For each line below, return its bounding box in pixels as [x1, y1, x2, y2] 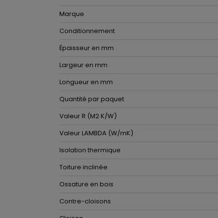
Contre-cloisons [59, 197, 111, 206]
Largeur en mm [59, 60, 108, 70]
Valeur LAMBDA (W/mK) [59, 128, 133, 138]
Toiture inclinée [59, 163, 108, 172]
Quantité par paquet [59, 94, 124, 104]
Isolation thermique [59, 145, 121, 155]
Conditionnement [59, 26, 115, 36]
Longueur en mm [59, 77, 113, 87]
